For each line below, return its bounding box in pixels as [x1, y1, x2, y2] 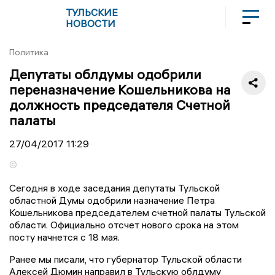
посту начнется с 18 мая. [9, 230, 120, 243]
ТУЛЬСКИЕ [66, 6, 118, 18]
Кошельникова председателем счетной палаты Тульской [9, 206, 266, 219]
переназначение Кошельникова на [9, 80, 231, 98]
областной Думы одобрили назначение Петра [9, 193, 215, 206]
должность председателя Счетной [9, 96, 230, 114]
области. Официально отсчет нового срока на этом [9, 218, 239, 231]
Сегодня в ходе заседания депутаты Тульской [9, 181, 220, 194]
